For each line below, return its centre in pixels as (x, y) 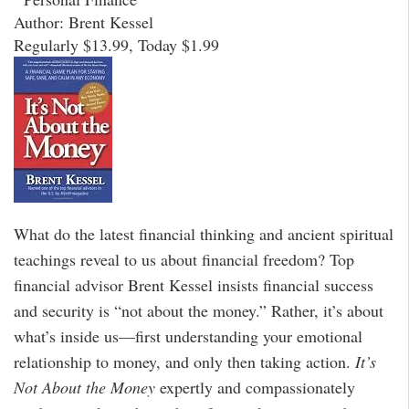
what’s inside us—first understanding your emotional (188, 336)
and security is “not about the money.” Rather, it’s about (199, 311)
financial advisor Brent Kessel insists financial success (194, 285)
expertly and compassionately (255, 388)
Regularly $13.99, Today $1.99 (116, 44)
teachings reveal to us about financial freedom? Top (184, 260)
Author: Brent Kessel (84, 21)
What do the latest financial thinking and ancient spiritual (204, 234)
